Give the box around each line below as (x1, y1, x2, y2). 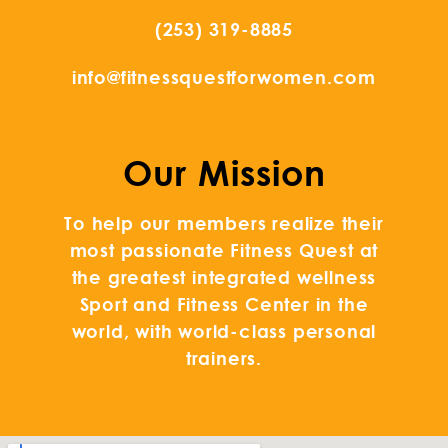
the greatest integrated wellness (71, 265, 377, 288)
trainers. (185, 346, 263, 369)
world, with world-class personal (71, 319, 377, 342)
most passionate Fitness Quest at (69, 238, 379, 261)
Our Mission (122, 151, 326, 193)
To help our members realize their (64, 211, 384, 234)
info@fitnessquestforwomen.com (71, 65, 377, 88)
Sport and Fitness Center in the (79, 292, 369, 315)
